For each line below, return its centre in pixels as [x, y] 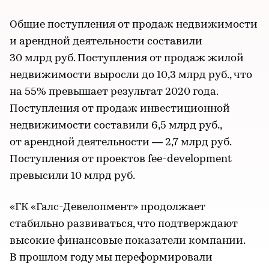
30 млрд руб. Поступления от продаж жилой [127, 59]
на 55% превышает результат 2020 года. [114, 92]
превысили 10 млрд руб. [72, 176]
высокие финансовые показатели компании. [127, 241]
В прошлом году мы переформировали [111, 258]
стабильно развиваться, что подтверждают [124, 224]
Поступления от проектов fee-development [121, 159]
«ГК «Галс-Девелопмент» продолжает [107, 207]
